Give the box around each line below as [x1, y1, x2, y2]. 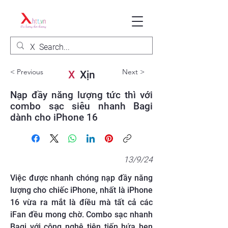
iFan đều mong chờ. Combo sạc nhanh [10, 210, 153, 219]
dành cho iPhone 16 [10, 111, 98, 123]
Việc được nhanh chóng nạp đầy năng [10, 173, 153, 183]
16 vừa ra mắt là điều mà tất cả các [10, 197, 153, 207]
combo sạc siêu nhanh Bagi [10, 100, 153, 112]
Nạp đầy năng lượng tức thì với [10, 89, 153, 101]
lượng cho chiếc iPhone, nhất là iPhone [10, 185, 153, 195]
